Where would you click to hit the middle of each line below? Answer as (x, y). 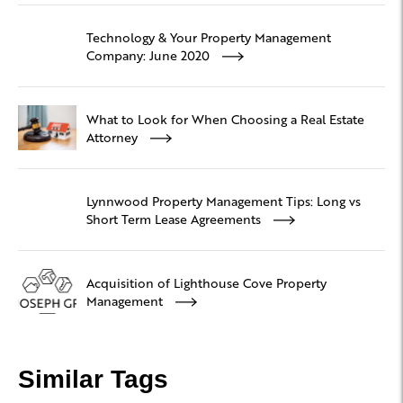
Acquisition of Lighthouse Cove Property (206, 282)
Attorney (114, 136)
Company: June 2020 (150, 54)
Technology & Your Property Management (209, 36)
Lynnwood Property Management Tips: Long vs (224, 200)
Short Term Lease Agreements (175, 218)
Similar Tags (93, 379)
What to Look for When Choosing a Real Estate (225, 118)
